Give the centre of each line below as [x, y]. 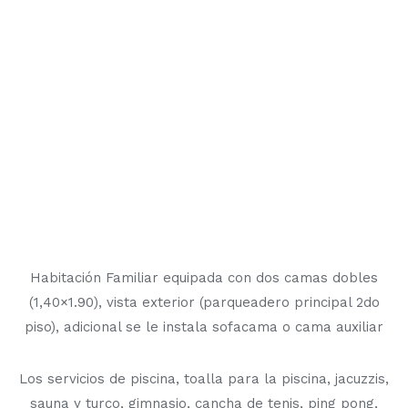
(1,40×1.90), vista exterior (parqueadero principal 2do [204, 302]
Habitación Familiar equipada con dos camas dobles [204, 277]
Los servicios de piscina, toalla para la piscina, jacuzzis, [204, 378]
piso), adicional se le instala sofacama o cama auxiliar [204, 326]
